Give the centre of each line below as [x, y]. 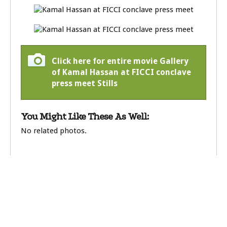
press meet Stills [85, 83]
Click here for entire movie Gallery [120, 61]
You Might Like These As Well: [85, 117]
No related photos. [54, 131]
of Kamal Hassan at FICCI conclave [121, 72]
